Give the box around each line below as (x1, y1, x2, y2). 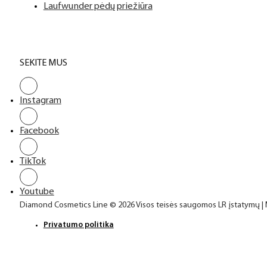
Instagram (19, 96, 61, 106)
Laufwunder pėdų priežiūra (43, 1, 153, 11)
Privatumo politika (43, 221, 114, 229)
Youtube (19, 187, 54, 197)
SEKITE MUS (19, 58, 67, 68)
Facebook (19, 126, 59, 136)
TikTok (19, 157, 46, 167)
